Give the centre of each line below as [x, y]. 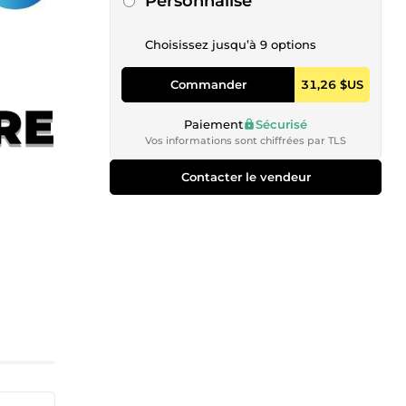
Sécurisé [281, 124]
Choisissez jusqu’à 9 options [231, 44]
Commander [208, 84]
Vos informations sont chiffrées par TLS [246, 140]
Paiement [213, 124]
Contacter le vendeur [246, 176]
